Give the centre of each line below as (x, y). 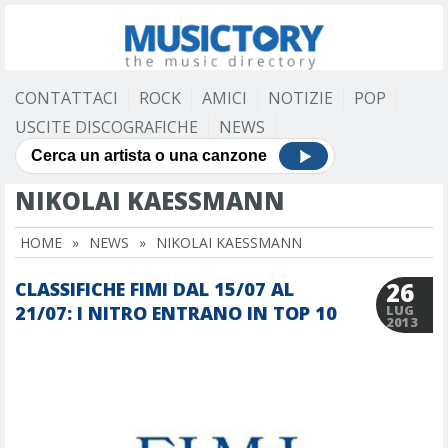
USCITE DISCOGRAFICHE (106, 127)
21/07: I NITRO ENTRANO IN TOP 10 (176, 313)
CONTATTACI (66, 98)
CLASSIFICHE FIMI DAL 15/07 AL (154, 289)
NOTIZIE (300, 98)
